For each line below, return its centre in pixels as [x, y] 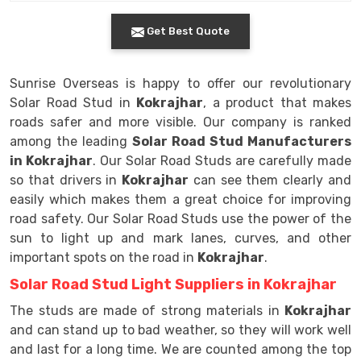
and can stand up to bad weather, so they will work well [180, 330]
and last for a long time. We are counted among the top [180, 349]
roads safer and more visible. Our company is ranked [180, 122]
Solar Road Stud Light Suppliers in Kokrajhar [173, 284]
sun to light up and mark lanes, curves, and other [180, 238]
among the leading [71, 141]
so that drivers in [66, 180]
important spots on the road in [104, 257]
